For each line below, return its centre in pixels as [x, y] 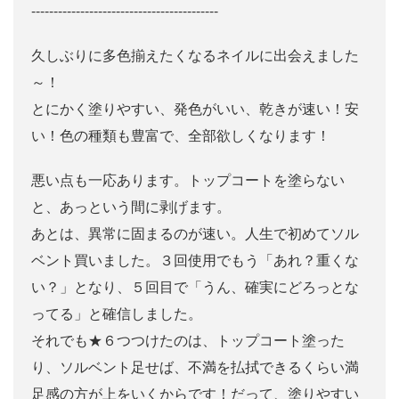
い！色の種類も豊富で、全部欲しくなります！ [181, 135]
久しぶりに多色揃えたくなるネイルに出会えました [195, 55]
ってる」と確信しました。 [117, 313]
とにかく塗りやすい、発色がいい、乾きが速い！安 [195, 109]
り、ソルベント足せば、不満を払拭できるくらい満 [195, 367]
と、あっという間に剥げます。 [131, 207]
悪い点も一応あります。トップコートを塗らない [188, 180]
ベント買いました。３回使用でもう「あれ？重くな [195, 260]
